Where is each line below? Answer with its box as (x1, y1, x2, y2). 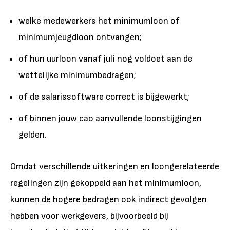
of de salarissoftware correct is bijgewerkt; (18, 91, 189, 102)
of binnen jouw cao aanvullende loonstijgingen (18, 112, 202, 124)
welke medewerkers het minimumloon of (18, 15, 180, 26)
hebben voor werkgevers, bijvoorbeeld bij (10, 210, 168, 221)
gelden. (18, 129, 47, 140)
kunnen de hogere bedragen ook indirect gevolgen (10, 194, 207, 205)
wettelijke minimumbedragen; (18, 69, 136, 81)
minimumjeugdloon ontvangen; (18, 31, 142, 43)
